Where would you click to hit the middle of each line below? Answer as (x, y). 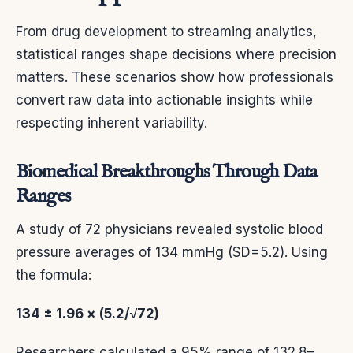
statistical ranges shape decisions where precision (176, 55)
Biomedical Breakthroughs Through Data (167, 173)
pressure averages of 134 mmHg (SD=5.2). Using (172, 253)
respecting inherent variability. (111, 123)
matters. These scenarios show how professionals (175, 78)
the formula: (54, 275)
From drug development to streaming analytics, (166, 32)
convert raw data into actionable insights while (164, 100)
